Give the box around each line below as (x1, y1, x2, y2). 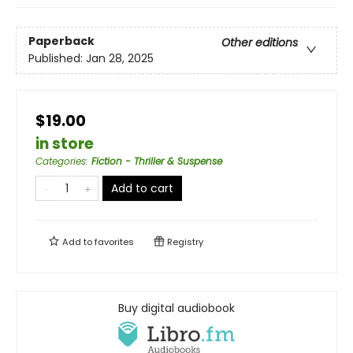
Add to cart (111, 180, 173, 196)
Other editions (221, 35, 298, 51)
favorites (95, 236, 134, 248)
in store (35, 133, 94, 154)
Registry (165, 236, 203, 248)
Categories (35, 154, 86, 168)
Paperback (28, 33, 95, 50)
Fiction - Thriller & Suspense (91, 154, 222, 168)
